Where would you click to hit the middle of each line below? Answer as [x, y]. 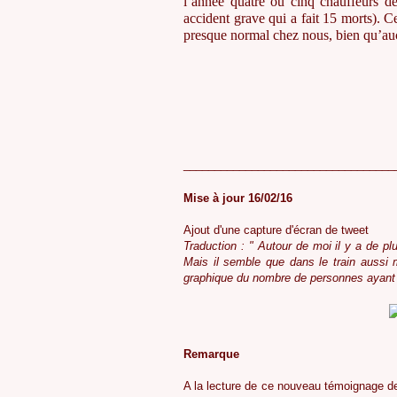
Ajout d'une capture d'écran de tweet [276, 230]
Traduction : [216, 246]
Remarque [211, 354]
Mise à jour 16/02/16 [238, 198]
